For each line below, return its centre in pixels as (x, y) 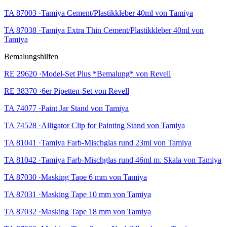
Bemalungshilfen (31, 56)
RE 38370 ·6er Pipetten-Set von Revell (67, 91)
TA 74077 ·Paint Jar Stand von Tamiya (66, 108)
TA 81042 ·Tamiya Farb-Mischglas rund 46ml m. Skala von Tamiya (113, 160)
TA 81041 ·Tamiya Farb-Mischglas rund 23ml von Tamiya (98, 142)
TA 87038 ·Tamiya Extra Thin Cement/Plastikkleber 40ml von (104, 30)
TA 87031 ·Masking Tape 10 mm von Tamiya (78, 194)
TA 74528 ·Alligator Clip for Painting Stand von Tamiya (94, 125)
